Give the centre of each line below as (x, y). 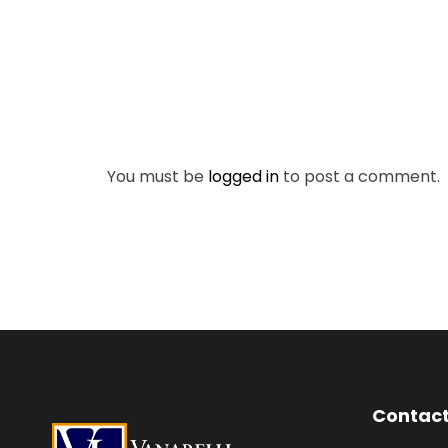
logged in (243, 176)
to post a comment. (359, 176)
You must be (157, 176)
